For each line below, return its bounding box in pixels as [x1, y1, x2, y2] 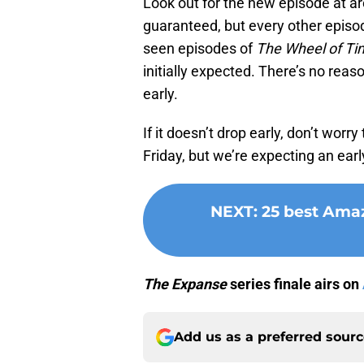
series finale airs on [227, 275, 362, 293]
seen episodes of [143, 40, 256, 58]
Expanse [171, 275, 227, 293]
